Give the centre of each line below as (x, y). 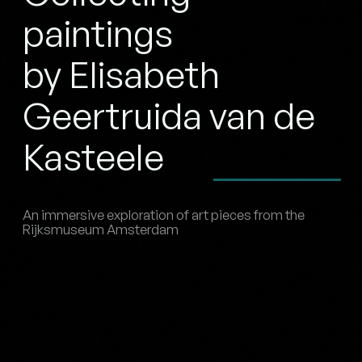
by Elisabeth (121, 74)
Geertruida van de (169, 115)
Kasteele (93, 156)
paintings (98, 33)
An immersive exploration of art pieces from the (164, 214)
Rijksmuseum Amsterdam (101, 229)
